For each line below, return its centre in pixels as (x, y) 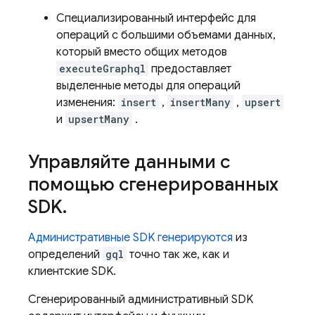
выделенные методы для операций (148, 86)
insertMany (200, 102)
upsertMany (99, 119)
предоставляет (190, 69)
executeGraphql (102, 69)
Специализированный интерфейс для (156, 18)
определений (65, 255)
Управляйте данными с (129, 162)
